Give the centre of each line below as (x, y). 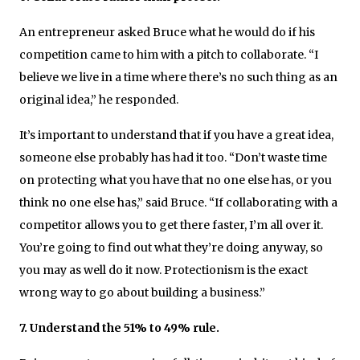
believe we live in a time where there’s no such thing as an (178, 77)
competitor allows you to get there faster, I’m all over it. (171, 225)
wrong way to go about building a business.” (142, 292)
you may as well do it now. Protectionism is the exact (164, 270)
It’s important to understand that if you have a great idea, (176, 135)
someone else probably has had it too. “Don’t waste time (173, 157)
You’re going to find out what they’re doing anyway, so (171, 247)
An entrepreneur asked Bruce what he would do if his (167, 32)
